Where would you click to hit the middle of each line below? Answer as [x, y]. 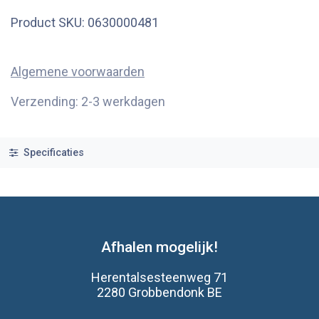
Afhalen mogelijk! [159, 246]
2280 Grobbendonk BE [159, 292]
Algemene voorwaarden [78, 72]
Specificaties [52, 152]
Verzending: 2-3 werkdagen [88, 101]
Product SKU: [49, 22]
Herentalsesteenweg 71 [159, 277]
